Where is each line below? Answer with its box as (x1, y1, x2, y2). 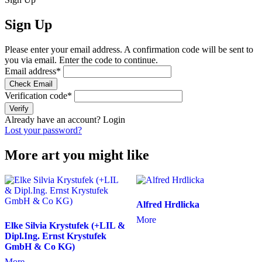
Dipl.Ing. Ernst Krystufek (5, 231, 106, 241)
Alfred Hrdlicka (136, 199, 199, 209)
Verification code (5, 91, 67, 101)
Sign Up (5, 17, 52, 33)
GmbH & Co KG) (5, 242, 75, 251)
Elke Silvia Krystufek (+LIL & (5, 220, 125, 230)
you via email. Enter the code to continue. (5, 55, 158, 65)
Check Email (9, 80, 53, 89)
